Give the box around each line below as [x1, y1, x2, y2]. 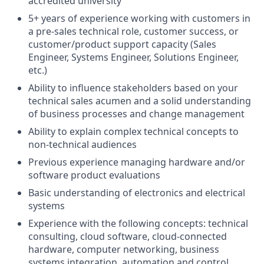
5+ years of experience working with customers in [28, 12, 250, 25]
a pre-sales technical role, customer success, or [28, 25, 239, 38]
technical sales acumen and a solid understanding [28, 94, 251, 107]
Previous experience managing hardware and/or [28, 156, 245, 169]
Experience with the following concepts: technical [28, 217, 248, 230]
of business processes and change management [28, 107, 245, 120]
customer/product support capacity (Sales [28, 38, 216, 51]
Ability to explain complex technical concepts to [28, 125, 239, 138]
